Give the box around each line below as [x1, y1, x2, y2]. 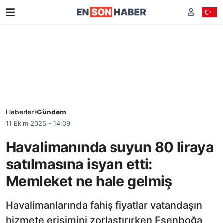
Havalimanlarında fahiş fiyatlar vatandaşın [6, 199, 202, 211]
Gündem [37, 108, 66, 116]
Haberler [6, 108, 34, 116]
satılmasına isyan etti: [6, 155, 153, 173]
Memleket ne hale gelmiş [6, 172, 172, 190]
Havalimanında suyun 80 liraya [6, 138, 214, 156]
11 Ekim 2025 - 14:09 [6, 119, 70, 127]
